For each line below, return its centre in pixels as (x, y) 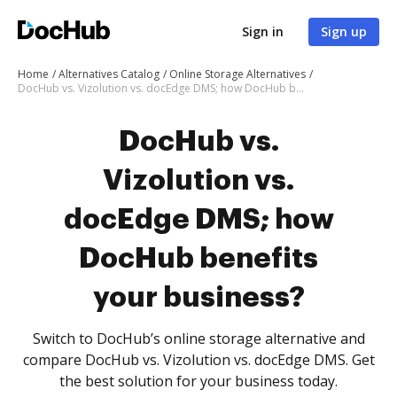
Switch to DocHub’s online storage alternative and (198, 339)
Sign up (344, 31)
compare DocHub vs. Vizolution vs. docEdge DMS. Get (198, 360)
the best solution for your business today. (198, 381)
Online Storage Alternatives (237, 74)
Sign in (263, 31)
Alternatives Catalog (109, 74)
